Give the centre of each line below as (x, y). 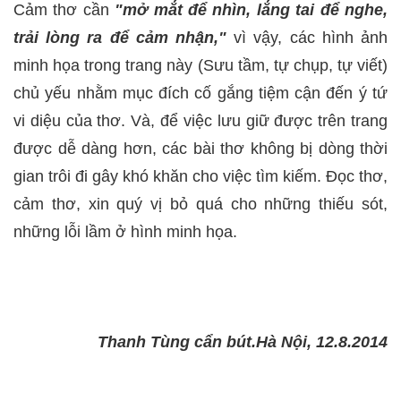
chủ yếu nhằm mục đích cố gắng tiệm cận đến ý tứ (200, 93)
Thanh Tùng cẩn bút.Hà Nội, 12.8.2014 (243, 341)
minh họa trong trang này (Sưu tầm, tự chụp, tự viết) (200, 65)
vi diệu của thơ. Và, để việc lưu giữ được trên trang (200, 120)
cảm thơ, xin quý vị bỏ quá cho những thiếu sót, (200, 204)
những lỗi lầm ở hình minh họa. (125, 231)
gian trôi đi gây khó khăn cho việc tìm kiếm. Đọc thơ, (200, 176)
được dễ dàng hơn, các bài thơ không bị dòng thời (200, 148)
